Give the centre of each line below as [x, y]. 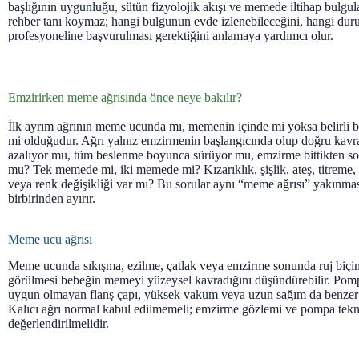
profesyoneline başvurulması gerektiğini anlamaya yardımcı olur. [171, 35]
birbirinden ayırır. [52, 198]
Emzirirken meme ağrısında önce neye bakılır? [125, 97]
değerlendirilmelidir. [58, 323]
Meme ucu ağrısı [50, 239]
